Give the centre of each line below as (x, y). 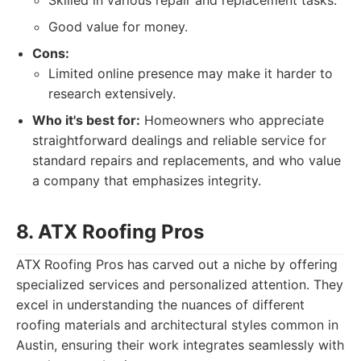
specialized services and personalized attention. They (180, 284)
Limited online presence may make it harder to (191, 73)
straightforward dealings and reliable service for (179, 140)
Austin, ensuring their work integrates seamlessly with (180, 345)
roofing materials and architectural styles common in (177, 325)
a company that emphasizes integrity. (147, 180)
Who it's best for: (86, 120)
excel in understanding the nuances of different (160, 305)
